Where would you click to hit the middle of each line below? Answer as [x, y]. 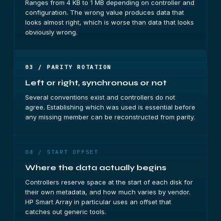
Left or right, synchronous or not [96, 83]
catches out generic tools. [66, 212]
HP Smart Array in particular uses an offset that [98, 202]
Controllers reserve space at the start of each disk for [109, 182]
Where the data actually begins [96, 167]
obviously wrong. [51, 32]
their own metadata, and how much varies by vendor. [108, 192]
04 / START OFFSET [62, 152]
